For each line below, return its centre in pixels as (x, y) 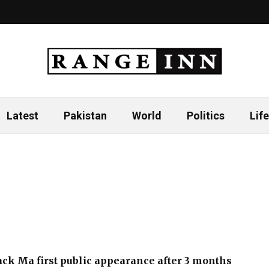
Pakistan (85, 116)
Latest (22, 116)
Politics (205, 116)
